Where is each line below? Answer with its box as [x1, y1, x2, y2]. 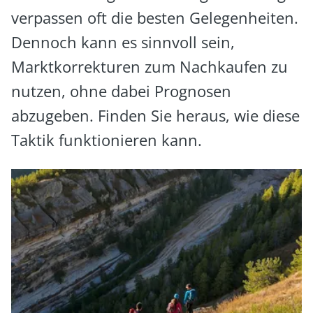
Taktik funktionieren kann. [11, 129, 202, 150]
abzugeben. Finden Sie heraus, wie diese [11, 105, 300, 126]
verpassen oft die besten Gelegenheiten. [11, 7, 298, 28]
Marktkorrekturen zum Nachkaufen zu [11, 56, 288, 77]
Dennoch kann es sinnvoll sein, [11, 31, 235, 52]
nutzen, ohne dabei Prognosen [11, 80, 231, 101]
